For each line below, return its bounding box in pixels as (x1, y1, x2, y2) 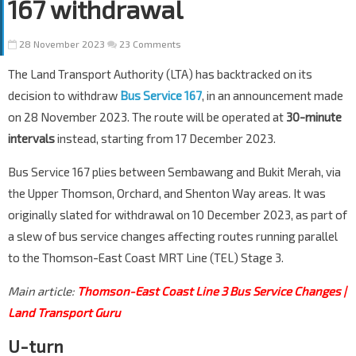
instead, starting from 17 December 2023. (55, 131, 276, 146)
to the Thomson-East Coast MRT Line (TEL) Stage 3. (8, 250, 284, 265)
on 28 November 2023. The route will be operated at (8, 110, 286, 125)
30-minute (286, 110, 342, 125)
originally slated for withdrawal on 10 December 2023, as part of (8, 207, 347, 222)
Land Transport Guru (8, 305, 121, 320)
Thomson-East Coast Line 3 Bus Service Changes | (77, 284, 346, 299)
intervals (8, 131, 55, 146)
